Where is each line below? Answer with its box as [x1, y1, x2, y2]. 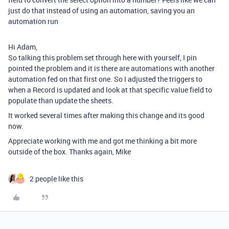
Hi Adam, [8, 42, 37, 52]
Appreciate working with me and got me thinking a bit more [8, 136, 197, 146]
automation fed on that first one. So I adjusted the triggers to [8, 74, 202, 84]
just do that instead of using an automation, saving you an [8, 6, 195, 16]
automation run [8, 16, 58, 27]
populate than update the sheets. [8, 96, 113, 106]
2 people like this [30, 174, 83, 184]
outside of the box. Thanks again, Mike [8, 147, 131, 157]
